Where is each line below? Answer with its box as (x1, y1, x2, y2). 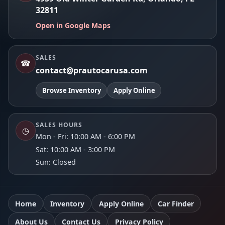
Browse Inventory (42, 85, 101, 95)
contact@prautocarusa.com (36, 65, 148, 76)
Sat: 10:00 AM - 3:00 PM (36, 144, 116, 154)
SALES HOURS (36, 120, 83, 129)
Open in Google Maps (36, 21, 111, 31)
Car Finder (157, 198, 194, 208)
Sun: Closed (36, 157, 76, 167)
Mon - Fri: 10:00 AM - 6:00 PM (36, 132, 136, 142)
